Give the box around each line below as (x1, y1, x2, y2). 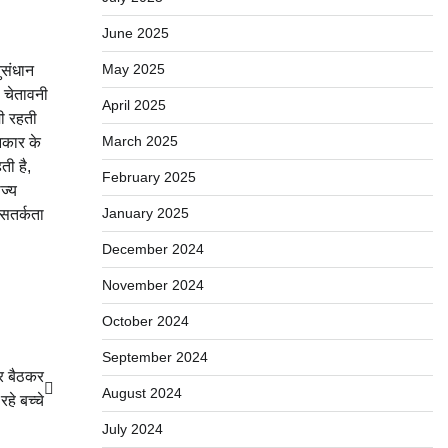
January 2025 (101, 205, 189, 221)
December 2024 (101, 241, 204, 257)
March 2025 (101, 133, 178, 149)
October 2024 (101, 313, 189, 329)
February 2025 (101, 169, 196, 185)
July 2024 (101, 421, 163, 437)
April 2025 (101, 97, 166, 113)
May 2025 (101, 61, 165, 77)
